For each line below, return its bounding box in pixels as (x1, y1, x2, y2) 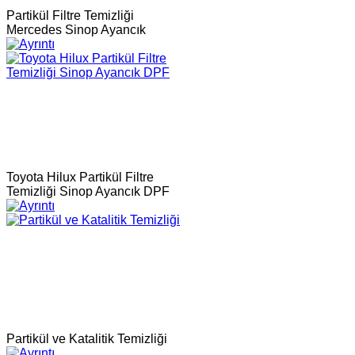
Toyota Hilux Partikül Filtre (6, 170, 154, 184)
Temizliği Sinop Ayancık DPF (6, 185, 170, 198)
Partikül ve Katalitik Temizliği (6, 332, 167, 345)
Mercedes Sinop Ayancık (6, 23, 146, 36)
